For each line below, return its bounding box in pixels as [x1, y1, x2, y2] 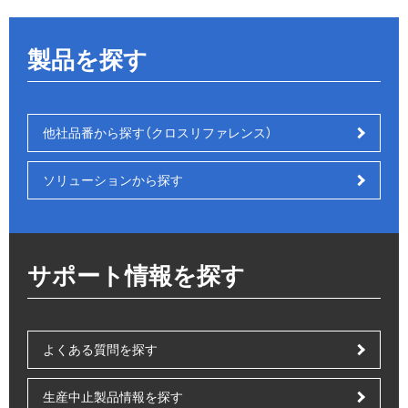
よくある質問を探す [43, 342, 158, 358]
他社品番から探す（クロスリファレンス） [43, 126, 272, 141]
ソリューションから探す [43, 173, 183, 189]
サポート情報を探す [27, 262, 245, 291]
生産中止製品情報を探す [43, 390, 183, 405]
